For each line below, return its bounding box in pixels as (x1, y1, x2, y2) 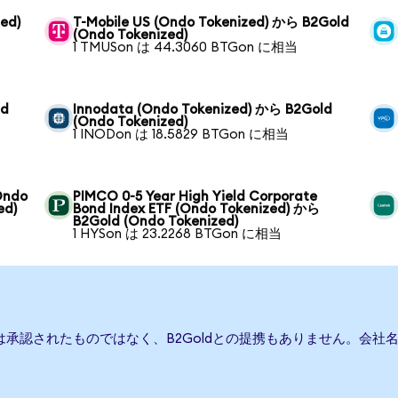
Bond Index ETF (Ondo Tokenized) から (73, 203, 321, 216)
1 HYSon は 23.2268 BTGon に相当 (73, 227, 283, 241)
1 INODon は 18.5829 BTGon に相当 (73, 128, 290, 141)
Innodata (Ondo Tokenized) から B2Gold (73, 103, 333, 116)
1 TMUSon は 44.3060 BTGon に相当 (73, 41, 298, 54)
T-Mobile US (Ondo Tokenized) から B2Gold (73, 16, 350, 29)
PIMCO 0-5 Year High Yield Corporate (73, 190, 318, 203)
